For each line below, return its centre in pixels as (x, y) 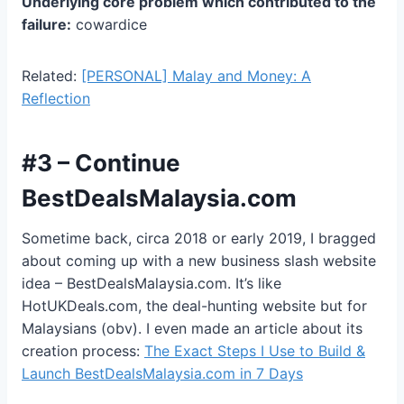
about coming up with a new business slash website (199, 261)
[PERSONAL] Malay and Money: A (196, 76)
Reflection (56, 99)
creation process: (83, 351)
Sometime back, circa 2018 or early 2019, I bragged (199, 239)
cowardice (109, 25)
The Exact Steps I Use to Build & (255, 351)
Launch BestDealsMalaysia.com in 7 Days (162, 374)
